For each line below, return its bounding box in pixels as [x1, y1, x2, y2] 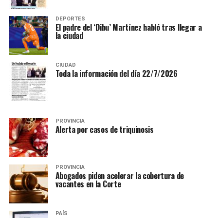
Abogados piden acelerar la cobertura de [55, 169, 184, 182]
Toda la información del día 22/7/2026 [55, 67, 178, 79]
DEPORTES [55, 15, 85, 22]
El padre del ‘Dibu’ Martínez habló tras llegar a [55, 21, 202, 33]
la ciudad [55, 29, 83, 41]
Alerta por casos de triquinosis [55, 123, 154, 135]
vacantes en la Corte [55, 178, 121, 190]
